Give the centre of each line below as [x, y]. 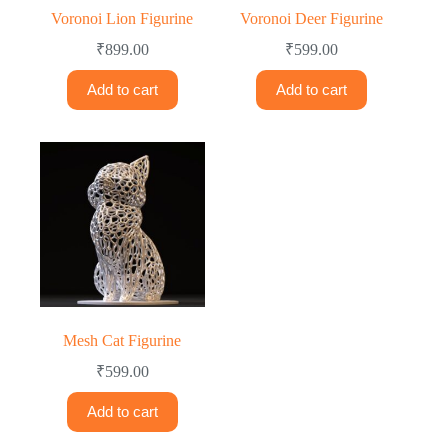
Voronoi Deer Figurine [312, 18]
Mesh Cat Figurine [122, 340]
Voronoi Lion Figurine [122, 18]
